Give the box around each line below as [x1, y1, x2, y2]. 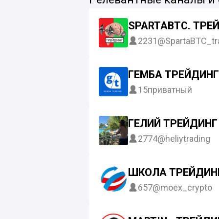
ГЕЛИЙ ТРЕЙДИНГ [128, 117, 218, 130]
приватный [148, 84, 192, 95]
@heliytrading [157, 133, 210, 144]
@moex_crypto [153, 182, 212, 193]
